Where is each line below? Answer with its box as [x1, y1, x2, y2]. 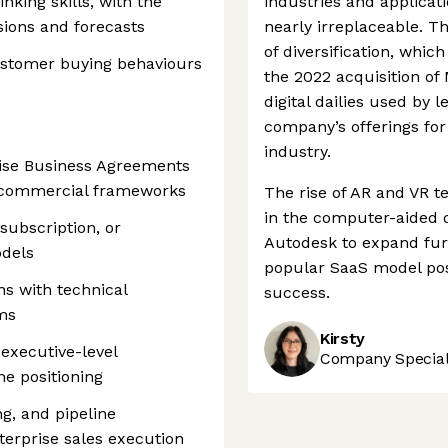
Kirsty [320, 329, 366, 348]
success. [264, 283, 330, 302]
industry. [264, 142, 331, 161]
